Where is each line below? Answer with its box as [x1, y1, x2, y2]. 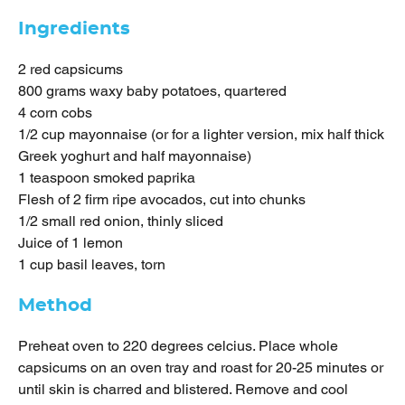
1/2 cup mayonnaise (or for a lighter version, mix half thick [18, 126, 384, 144]
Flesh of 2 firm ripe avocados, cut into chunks [18, 191, 306, 209]
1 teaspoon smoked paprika [18, 169, 195, 187]
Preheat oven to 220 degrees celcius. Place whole [18, 337, 338, 355]
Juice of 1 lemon [18, 234, 123, 252]
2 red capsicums [18, 61, 123, 79]
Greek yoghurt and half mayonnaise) [18, 147, 251, 165]
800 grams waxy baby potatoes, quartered [18, 82, 287, 100]
